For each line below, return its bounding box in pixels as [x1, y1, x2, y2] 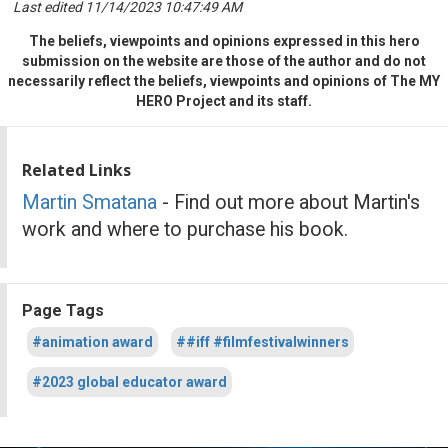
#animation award [32, 334, 153, 351]
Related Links [22, 159, 131, 182]
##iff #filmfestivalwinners [176, 334, 349, 351]
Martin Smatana [22, 191, 157, 215]
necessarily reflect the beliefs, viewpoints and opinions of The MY [8, 73, 440, 90]
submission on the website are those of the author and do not [22, 53, 426, 70]
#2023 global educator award [32, 374, 227, 391]
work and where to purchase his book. [22, 218, 348, 242]
